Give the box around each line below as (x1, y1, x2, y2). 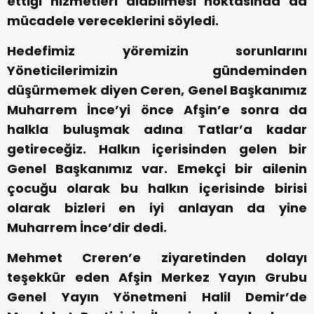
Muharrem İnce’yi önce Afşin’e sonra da (7, 101, 307, 119)
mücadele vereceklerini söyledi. (7, 12, 219, 30)
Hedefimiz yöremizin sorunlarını (7, 42, 307, 60)
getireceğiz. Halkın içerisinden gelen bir (7, 140, 307, 158)
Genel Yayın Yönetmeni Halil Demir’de (7, 288, 307, 306)
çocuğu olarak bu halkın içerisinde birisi (7, 179, 307, 198)
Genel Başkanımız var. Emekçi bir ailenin (7, 160, 307, 178)
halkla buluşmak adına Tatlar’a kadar (7, 121, 307, 139)
